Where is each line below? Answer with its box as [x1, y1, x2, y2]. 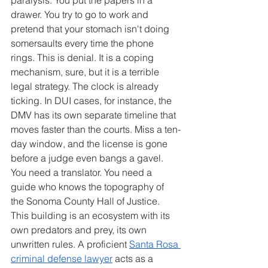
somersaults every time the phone [11, 36, 156, 49]
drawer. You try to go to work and [11, 8, 151, 20]
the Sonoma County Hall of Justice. [11, 194, 162, 207]
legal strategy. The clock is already [11, 80, 161, 92]
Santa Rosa [129, 237, 181, 250]
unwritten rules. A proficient [11, 237, 129, 250]
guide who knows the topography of [11, 180, 166, 193]
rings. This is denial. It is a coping [11, 51, 156, 63]
